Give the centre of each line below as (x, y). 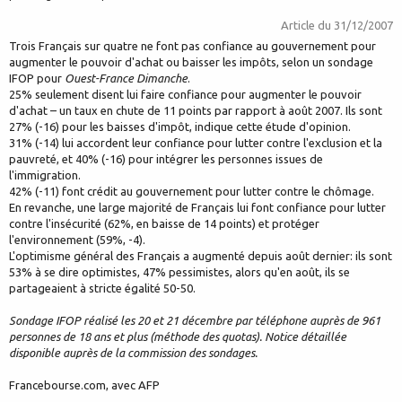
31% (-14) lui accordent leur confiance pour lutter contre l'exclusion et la (196, 143)
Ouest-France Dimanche (126, 79)
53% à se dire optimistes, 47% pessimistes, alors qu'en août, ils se (179, 272)
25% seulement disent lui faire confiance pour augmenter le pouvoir (185, 95)
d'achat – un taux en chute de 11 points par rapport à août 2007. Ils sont (196, 111)
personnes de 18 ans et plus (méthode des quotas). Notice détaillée (178, 337)
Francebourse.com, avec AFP (84, 385)
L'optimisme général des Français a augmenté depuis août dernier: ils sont (201, 256)
